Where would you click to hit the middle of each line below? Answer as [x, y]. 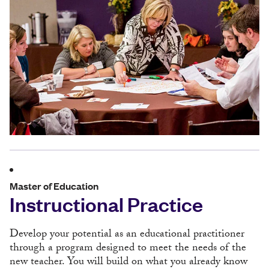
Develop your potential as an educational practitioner [127, 235]
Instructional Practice [106, 203]
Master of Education [54, 186]
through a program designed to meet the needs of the [128, 249]
